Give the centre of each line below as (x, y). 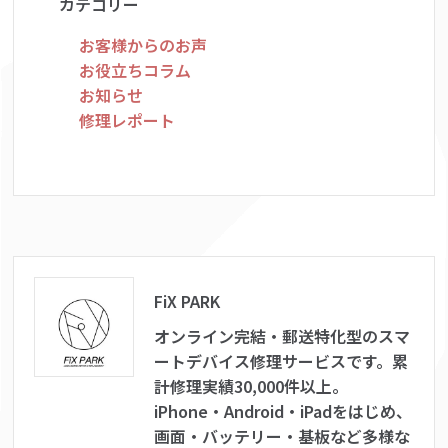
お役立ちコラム (135, 70)
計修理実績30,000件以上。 (251, 386)
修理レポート (127, 120)
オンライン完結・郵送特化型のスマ (282, 336)
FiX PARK (187, 301)
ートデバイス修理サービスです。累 (281, 361)
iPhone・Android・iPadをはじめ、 (283, 411)
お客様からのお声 (143, 45)
